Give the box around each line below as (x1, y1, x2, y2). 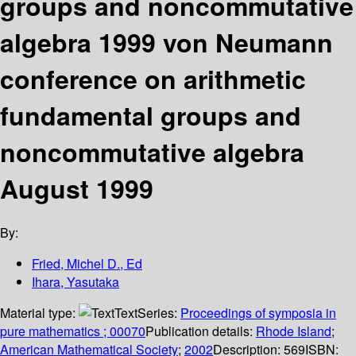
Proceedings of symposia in (180, 304, 336, 323)
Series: (137, 304, 180, 323)
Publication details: (145, 322, 256, 341)
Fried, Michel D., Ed (32, 254, 142, 273)
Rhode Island (256, 322, 331, 341)
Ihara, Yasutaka (32, 273, 119, 292)
